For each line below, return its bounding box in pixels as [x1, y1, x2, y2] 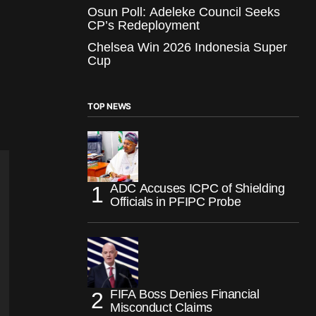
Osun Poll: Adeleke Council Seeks [87, 4, 280, 19]
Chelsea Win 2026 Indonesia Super [87, 39, 287, 54]
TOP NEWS [87, 100, 132, 111]
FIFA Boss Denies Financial [110, 286, 260, 301]
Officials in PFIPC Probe [110, 194, 241, 209]
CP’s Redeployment [87, 18, 203, 32]
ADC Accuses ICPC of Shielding [110, 181, 285, 195]
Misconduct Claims [110, 300, 212, 315]
